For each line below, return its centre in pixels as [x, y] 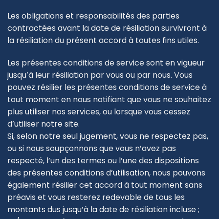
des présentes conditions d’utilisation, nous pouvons [106, 173]
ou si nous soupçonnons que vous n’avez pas [92, 148]
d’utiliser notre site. [44, 124]
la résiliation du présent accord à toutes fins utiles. [103, 40]
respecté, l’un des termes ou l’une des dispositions [103, 160]
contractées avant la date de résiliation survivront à [107, 28]
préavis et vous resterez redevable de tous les [96, 197]
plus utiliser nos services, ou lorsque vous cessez [99, 111]
